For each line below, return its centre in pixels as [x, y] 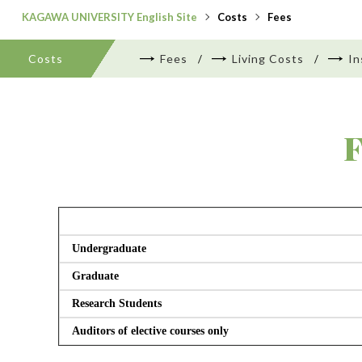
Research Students [117, 303]
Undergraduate [109, 248]
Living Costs [268, 59]
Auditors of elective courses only [150, 331]
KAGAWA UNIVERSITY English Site [109, 17]
